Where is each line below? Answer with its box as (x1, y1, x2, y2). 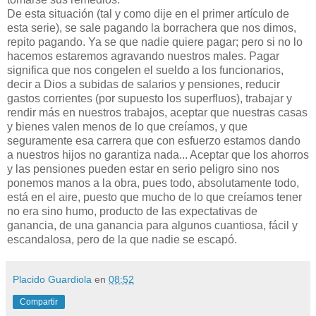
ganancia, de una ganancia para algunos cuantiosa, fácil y (7, 219, 298, 231)
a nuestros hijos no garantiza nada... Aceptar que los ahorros (7, 148, 309, 161)
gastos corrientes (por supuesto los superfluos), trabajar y (7, 92, 292, 104)
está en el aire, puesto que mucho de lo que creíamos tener (7, 190, 302, 203)
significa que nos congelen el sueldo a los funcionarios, (7, 63, 284, 76)
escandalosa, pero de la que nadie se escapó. (7, 233, 237, 245)
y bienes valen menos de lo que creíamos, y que (7, 120, 248, 133)
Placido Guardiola (13, 273, 92, 285)
